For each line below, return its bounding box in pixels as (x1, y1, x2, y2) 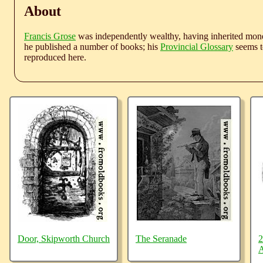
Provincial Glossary (160, 42, 233, 52)
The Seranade (136, 234, 187, 244)
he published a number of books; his (24, 42, 160, 52)
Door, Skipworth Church (18, 234, 110, 244)
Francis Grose (24, 31, 76, 42)
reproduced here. (24, 52, 86, 63)
